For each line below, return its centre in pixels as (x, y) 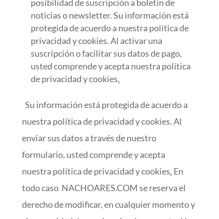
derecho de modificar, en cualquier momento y (108, 204)
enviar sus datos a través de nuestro (89, 138)
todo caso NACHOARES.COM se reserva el (104, 188)
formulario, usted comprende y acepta (93, 154)
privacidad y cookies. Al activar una (96, 41)
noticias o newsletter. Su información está (109, 15)
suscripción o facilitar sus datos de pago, (106, 53)
